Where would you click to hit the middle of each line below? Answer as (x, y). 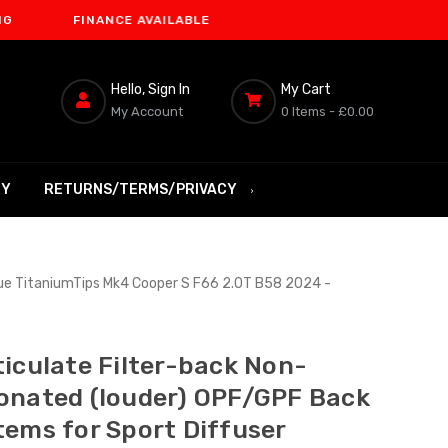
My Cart (305, 89)
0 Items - (307, 111)
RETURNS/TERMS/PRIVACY (141, 190)
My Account (146, 111)
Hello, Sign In (150, 89)
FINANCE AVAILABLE (73, 19)
